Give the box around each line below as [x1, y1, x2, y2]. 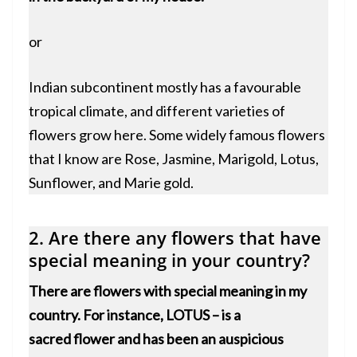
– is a [210, 306, 241, 324]
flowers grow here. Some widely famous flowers [29, 126, 325, 144]
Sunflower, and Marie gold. [29, 174, 194, 192]
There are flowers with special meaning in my [29, 282, 307, 300]
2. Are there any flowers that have [29, 226, 321, 250]
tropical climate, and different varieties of [29, 102, 285, 120]
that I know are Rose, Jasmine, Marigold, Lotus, [29, 150, 319, 168]
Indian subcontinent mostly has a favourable [29, 78, 301, 96]
